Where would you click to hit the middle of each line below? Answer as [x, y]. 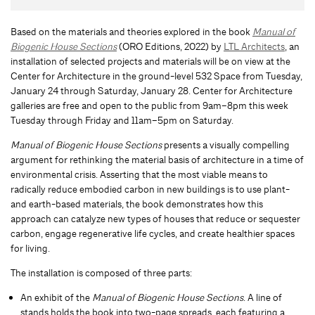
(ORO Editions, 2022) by [170, 47]
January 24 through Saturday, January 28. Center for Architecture [152, 91]
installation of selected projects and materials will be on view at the [150, 62]
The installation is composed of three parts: [102, 273]
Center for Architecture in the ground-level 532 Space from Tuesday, [156, 76]
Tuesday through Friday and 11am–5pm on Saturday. [122, 121]
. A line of [263, 298]
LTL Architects [254, 47]
